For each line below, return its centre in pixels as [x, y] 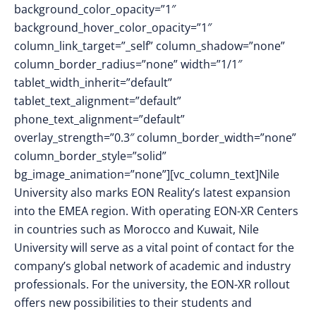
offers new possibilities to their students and [133, 303]
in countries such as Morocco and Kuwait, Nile [136, 229]
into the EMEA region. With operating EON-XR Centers [156, 211]
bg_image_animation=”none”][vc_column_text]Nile [147, 174]
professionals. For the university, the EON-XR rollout [152, 284]
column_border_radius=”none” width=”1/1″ [128, 64]
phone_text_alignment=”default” [99, 119]
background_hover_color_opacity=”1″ [113, 28]
